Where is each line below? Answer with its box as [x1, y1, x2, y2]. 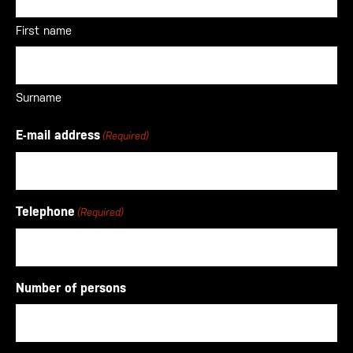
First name [16, 24, 72, 37]
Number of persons [16, 281, 126, 295]
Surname [16, 91, 61, 104]
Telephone [16, 204, 75, 219]
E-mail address [16, 128, 100, 143]
